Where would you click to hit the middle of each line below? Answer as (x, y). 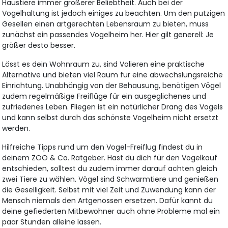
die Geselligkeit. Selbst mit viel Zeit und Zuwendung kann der (109, 190)
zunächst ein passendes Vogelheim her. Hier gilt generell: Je (108, 35)
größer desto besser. (39, 46)
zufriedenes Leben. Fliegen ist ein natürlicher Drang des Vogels (113, 107)
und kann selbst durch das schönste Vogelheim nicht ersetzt (110, 118)
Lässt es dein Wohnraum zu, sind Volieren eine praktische (104, 64)
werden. (16, 129)
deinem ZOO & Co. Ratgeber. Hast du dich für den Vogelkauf (110, 158)
